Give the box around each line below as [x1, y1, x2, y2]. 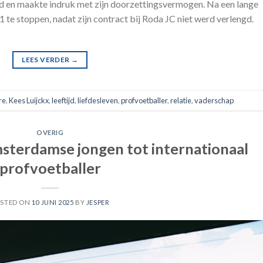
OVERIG [36, 129, 64, 137]
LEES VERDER [22, 55, 71, 65]
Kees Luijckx [9, 95, 49, 105]
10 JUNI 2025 [31, 198, 74, 206]
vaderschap [194, 95, 234, 105]
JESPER [86, 198, 110, 206]
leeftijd [52, 95, 75, 105]
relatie [170, 95, 191, 105]
